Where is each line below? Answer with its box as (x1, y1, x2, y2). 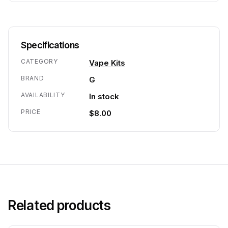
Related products (8, 197, 111, 213)
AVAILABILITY (21, 91, 65, 99)
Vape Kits (89, 58, 125, 68)
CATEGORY (21, 58, 58, 65)
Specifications (21, 40, 79, 50)
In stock (89, 92, 119, 101)
